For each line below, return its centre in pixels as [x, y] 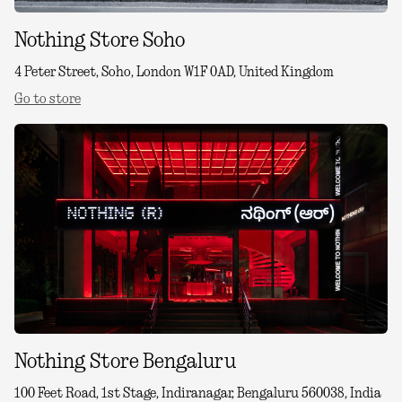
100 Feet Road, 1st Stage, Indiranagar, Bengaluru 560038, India [198, 393]
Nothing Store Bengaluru [125, 362]
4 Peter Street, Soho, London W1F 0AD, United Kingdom [174, 72]
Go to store [48, 99]
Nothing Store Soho [100, 41]
